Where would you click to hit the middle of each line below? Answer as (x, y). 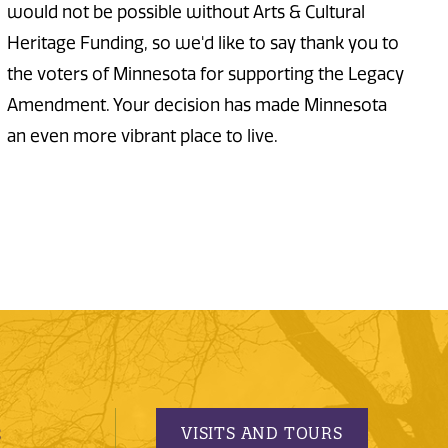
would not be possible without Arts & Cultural (185, 12)
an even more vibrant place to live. (144, 136)
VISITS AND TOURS (261, 432)
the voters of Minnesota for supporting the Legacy (205, 74)
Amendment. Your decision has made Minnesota (196, 105)
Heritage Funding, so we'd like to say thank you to (202, 43)
